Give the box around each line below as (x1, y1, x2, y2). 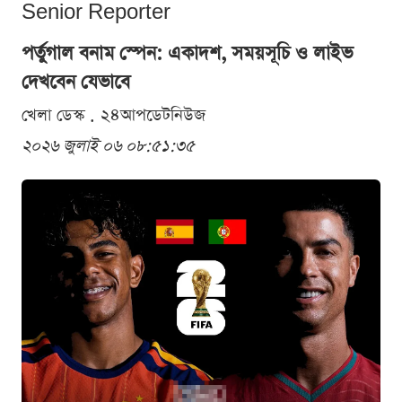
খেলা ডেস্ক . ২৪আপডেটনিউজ (22, 104, 205, 127)
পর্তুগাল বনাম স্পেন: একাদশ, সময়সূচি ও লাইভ (22, 40, 353, 67)
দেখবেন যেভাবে (22, 69, 130, 96)
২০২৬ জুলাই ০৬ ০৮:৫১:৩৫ (22, 135, 195, 158)
